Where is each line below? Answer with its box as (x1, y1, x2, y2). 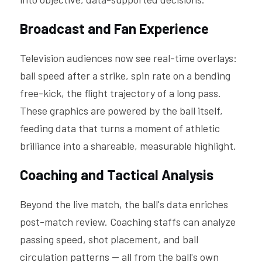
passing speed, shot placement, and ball (20, 233, 198, 246)
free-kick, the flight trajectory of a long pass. (20, 87, 221, 99)
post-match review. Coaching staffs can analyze (20, 215, 236, 228)
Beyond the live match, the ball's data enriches (20, 198, 228, 211)
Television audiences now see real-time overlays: (20, 51, 237, 64)
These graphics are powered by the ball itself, (20, 104, 223, 117)
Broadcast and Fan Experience (20, 20, 209, 37)
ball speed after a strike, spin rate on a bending (20, 69, 230, 82)
